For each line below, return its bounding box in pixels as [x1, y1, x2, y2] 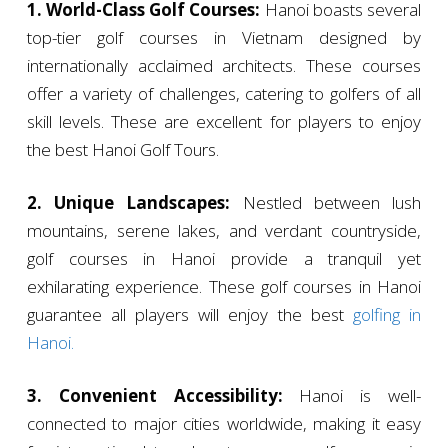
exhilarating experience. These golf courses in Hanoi [26, 274, 422, 298]
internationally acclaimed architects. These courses [26, 53, 422, 77]
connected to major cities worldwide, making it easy [26, 411, 422, 435]
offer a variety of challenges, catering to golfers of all [26, 81, 422, 105]
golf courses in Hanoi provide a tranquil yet [26, 246, 422, 270]
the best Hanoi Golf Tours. [26, 137, 219, 161]
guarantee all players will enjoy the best [26, 302, 353, 326]
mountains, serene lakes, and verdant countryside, [26, 218, 422, 242]
